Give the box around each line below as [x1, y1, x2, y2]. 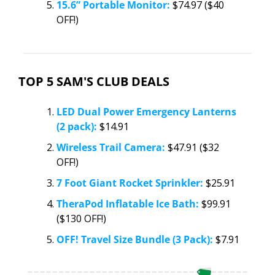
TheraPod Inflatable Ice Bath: [56, 197, 199, 211]
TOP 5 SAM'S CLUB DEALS [18, 73, 169, 90]
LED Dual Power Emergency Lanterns [56, 105, 236, 119]
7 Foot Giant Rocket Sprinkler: [56, 176, 203, 190]
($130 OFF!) [56, 212, 106, 226]
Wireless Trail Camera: [56, 141, 165, 155]
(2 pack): [56, 120, 97, 134]
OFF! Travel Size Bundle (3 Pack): [56, 233, 213, 247]
